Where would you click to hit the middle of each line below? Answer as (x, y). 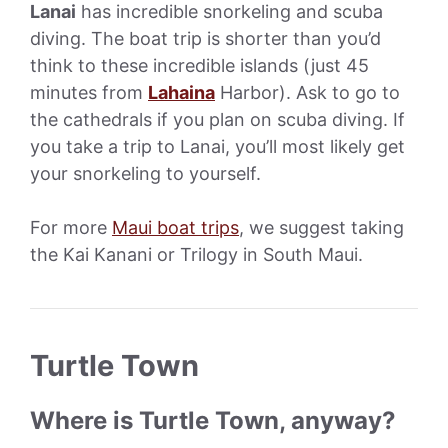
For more (71, 227)
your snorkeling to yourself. (145, 173)
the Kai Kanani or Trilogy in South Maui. (196, 254)
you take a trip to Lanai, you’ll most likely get (217, 146)
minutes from (89, 92)
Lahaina (181, 92)
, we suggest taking (321, 227)
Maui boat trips (175, 227)
